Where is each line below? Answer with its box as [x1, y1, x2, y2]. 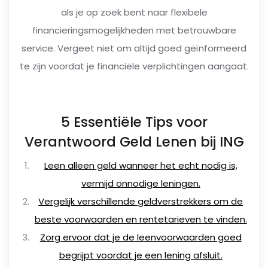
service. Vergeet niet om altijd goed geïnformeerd [22, 42, 246, 54]
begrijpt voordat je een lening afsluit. [59, 249, 223, 261]
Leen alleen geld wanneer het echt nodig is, [44, 159, 237, 172]
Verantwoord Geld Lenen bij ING [24, 132, 244, 151]
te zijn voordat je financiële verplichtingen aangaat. [19, 60, 249, 72]
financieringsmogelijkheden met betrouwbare [32, 24, 236, 36]
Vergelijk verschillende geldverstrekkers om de [38, 195, 243, 208]
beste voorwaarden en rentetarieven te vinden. [34, 213, 247, 226]
